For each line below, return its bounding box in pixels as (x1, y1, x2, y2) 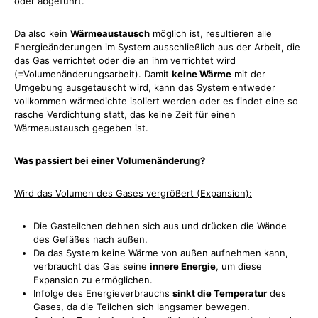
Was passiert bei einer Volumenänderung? (14, 154, 205, 166)
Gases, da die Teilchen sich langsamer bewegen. (33, 300, 250, 312)
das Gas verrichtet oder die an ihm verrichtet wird (14, 54, 236, 66)
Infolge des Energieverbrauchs (33, 287, 172, 299)
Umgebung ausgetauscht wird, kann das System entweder (14, 81, 275, 93)
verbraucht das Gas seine (33, 260, 150, 272)
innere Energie (150, 260, 216, 272)
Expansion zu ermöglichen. (33, 273, 153, 285)
